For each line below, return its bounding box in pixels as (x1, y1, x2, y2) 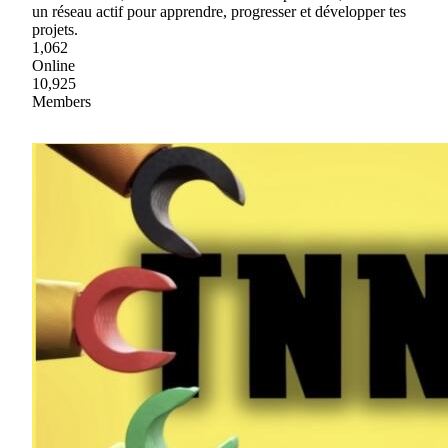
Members (32, 92, 91, 110)
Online (32, 56, 75, 74)
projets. (32, 20, 78, 38)
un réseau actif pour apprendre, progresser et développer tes (32, 2, 406, 20)
